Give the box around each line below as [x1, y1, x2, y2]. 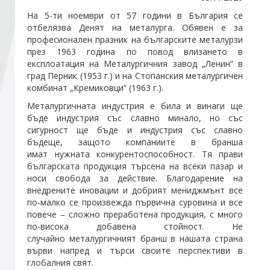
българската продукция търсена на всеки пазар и [27, 160, 243, 172]
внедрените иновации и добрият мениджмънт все [27, 184, 243, 196]
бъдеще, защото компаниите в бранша [27, 136, 243, 148]
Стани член [18, 25, 67, 37]
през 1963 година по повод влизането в [27, 45, 243, 57]
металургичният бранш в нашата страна [69, 232, 243, 244]
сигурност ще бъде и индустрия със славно [27, 124, 243, 136]
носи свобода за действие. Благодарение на [27, 172, 243, 184]
